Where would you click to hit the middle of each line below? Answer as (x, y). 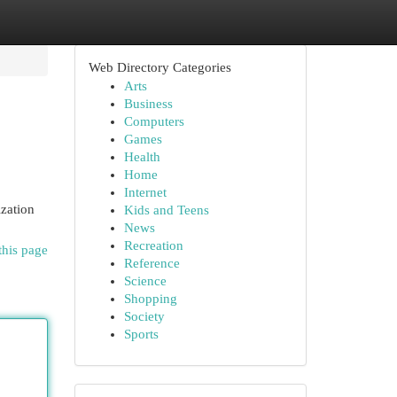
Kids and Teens (166, 210)
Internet (145, 192)
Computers (154, 121)
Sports (141, 334)
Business (148, 104)
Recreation (153, 245)
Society (144, 316)
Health (142, 157)
